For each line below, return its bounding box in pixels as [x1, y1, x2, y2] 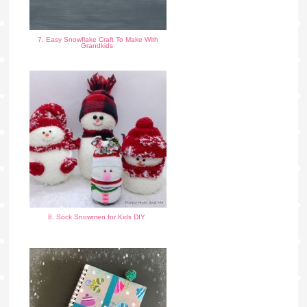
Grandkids [80, 42, 115, 50]
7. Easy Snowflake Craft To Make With [37, 36, 158, 44]
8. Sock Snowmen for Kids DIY [48, 213, 148, 221]
